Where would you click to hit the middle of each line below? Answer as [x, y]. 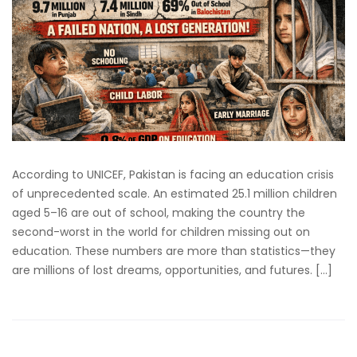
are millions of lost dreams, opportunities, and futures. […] [172, 270]
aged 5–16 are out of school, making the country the [159, 212]
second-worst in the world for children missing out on [161, 231]
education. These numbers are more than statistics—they [174, 251]
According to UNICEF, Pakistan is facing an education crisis [173, 174]
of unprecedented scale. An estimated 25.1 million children [175, 193]
